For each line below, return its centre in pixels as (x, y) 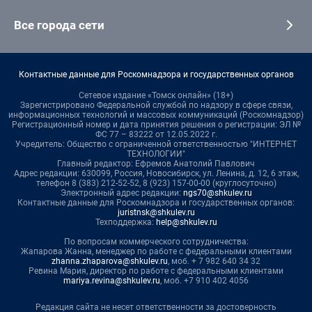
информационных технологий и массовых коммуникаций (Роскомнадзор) (156, 115)
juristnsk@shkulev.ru (156, 212)
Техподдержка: (125, 222)
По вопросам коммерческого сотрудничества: (156, 241)
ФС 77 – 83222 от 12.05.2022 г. (156, 134)
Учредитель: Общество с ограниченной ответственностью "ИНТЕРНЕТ (156, 144)
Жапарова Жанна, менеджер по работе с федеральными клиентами (156, 251)
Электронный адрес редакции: (122, 193)
